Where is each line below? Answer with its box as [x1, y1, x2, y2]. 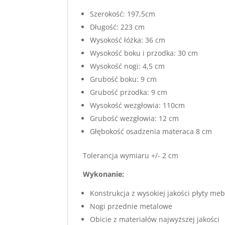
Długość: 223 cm [90, 22, 145, 32]
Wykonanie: [83, 169, 125, 179]
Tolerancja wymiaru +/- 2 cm [83, 151, 179, 160]
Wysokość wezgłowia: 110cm [90, 100, 185, 110]
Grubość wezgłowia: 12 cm [90, 114, 179, 123]
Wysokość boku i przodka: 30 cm [90, 48, 198, 58]
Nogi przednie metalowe [90, 201, 173, 211]
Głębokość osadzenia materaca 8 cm [90, 127, 212, 136]
